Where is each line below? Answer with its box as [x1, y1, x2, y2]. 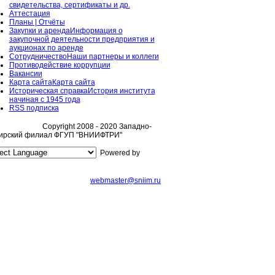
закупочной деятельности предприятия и [9, 35, 155, 44]
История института [87, 87, 155, 96]
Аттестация [9, 9, 50, 18]
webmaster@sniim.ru [90, 176, 161, 185]
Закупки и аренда [9, 26, 70, 36]
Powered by [96, 149, 140, 158]
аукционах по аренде [9, 44, 83, 53]
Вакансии [9, 69, 42, 79]
